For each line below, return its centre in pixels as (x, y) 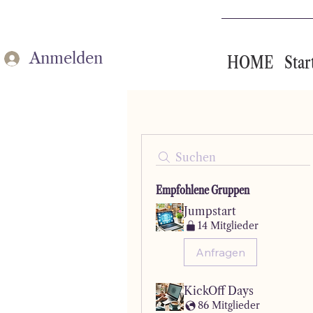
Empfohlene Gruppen (203, 190)
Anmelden (66, 58)
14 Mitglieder (228, 225)
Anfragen (220, 253)
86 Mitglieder (229, 305)
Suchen (196, 157)
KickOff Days (219, 291)
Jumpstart (210, 211)
